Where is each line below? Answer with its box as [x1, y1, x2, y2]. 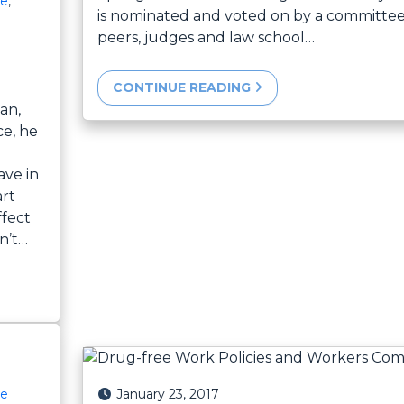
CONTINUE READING [112, 79, 254, 96]
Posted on [96, 384, 162, 401]
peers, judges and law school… [96, 29, 315, 47]
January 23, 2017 [116, 385, 219, 402]
